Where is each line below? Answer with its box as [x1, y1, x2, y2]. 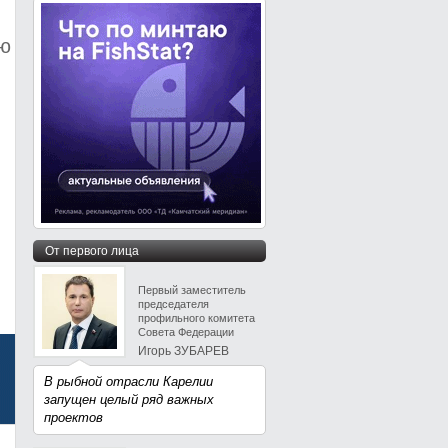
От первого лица [45, 244, 139, 258]
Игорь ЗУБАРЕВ [138, 344, 229, 358]
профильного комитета [138, 312, 255, 324]
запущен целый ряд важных [44, 392, 214, 407]
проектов [44, 410, 103, 425]
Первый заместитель [138, 284, 246, 296]
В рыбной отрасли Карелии [44, 374, 213, 389]
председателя [138, 298, 209, 310]
